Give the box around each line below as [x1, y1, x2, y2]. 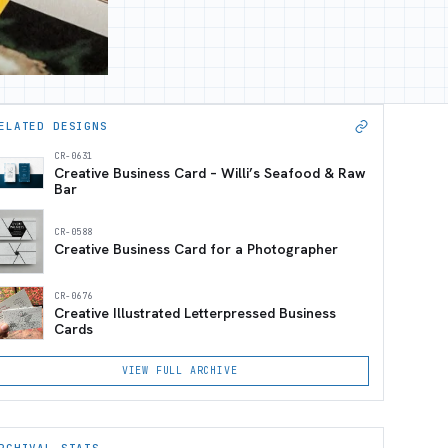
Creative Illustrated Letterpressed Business [54, 303, 337, 322]
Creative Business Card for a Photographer [54, 240, 339, 259]
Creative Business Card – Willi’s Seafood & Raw [54, 164, 367, 182]
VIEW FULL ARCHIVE [121, 363, 238, 377]
